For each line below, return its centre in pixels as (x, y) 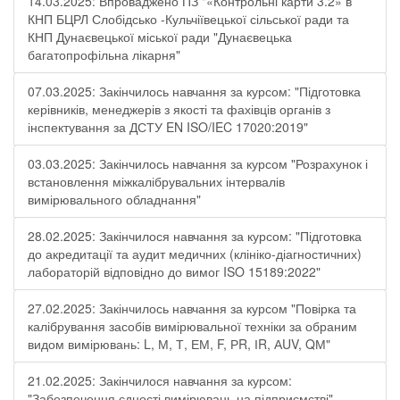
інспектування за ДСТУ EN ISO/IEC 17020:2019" (168, 127)
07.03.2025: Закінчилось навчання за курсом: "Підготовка (194, 91)
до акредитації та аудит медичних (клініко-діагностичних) (195, 254)
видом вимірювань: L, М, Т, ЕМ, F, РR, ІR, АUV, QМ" (179, 344)
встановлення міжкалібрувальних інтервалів (156, 181)
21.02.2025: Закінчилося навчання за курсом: (160, 380)
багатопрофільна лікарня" (104, 54)
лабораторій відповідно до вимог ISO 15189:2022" (174, 271)
